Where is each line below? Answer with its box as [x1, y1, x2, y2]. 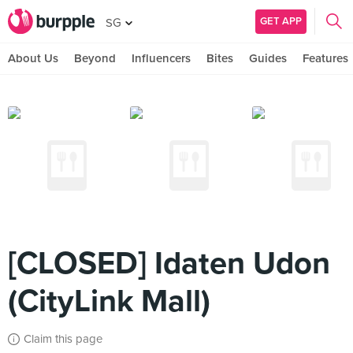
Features [303, 51, 348, 65]
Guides [249, 51, 287, 65]
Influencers [132, 51, 191, 65]
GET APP [260, 14, 302, 28]
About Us [8, 51, 58, 65]
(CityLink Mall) [8, 282, 210, 320]
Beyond [74, 51, 116, 65]
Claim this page [24, 332, 102, 346]
